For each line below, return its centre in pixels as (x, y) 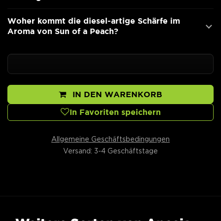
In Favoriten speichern (115, 112)
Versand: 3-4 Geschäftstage (110, 150)
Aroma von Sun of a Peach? (63, 31)
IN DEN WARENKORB (116, 94)
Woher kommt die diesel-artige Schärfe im (94, 21)
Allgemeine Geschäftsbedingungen (110, 139)
